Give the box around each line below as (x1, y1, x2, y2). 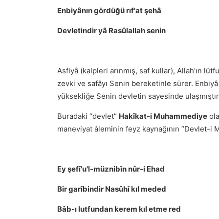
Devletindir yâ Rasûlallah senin (57, 26, 166, 35)
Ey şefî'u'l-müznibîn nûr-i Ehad (57, 164, 165, 174)
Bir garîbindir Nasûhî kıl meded (57, 184, 166, 194)
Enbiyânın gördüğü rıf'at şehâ (57, 6, 161, 15)
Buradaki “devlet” (57, 111, 119, 121)
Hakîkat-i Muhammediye (119, 111, 207, 121)
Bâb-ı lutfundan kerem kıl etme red (57, 204, 181, 214)
